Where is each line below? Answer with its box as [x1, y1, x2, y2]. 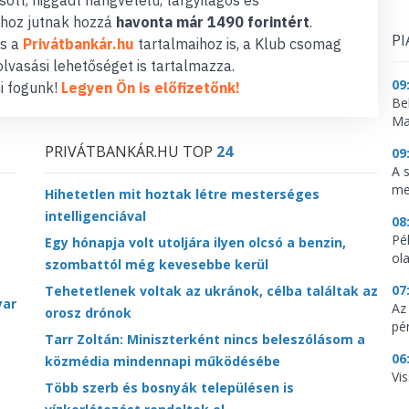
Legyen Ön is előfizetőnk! [61, 78, 240, 97]
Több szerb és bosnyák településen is [45, 378, 294, 396]
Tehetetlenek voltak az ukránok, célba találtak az [45, 281, 378, 299]
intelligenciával [45, 206, 146, 225]
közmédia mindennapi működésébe [45, 351, 280, 370]
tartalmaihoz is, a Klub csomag [134, 34, 341, 53]
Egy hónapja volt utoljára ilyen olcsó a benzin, [45, 233, 346, 251]
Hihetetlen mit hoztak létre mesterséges [45, 184, 320, 203]
